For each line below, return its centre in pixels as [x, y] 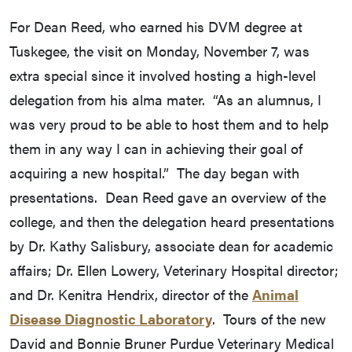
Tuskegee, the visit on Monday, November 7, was [159, 51]
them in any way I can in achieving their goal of [156, 148]
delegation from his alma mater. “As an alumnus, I [165, 100]
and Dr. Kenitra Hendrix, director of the [131, 295]
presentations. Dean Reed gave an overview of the [168, 197]
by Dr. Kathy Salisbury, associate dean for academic [171, 246]
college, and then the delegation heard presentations [172, 222]
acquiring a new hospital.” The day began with [154, 173]
